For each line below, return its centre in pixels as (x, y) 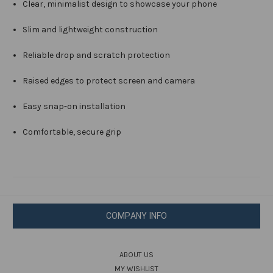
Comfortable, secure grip (72, 132)
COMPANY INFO (136, 216)
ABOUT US (136, 255)
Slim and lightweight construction (90, 30)
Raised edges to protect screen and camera (109, 81)
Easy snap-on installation (74, 107)
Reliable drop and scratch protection (97, 55)
